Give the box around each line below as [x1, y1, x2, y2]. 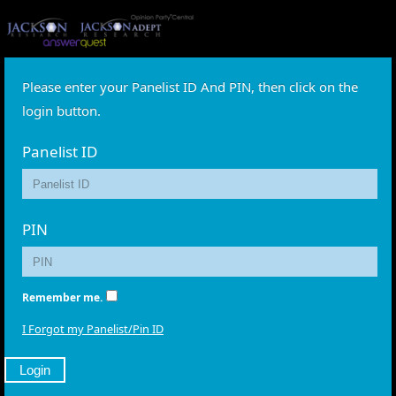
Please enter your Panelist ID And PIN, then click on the [22, 78, 358, 95]
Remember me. [22, 290, 103, 305]
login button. [22, 102, 101, 119]
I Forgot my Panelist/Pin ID [22, 321, 164, 337]
